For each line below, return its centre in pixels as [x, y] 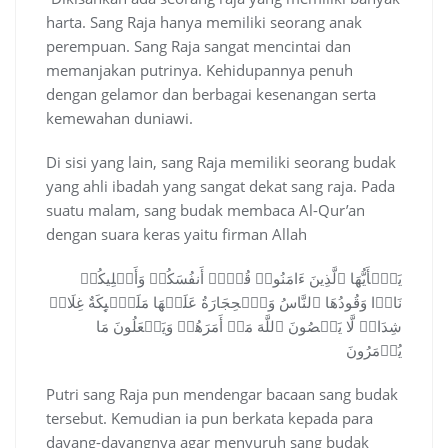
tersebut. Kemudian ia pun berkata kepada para [209, 418]
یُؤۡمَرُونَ [374, 350]
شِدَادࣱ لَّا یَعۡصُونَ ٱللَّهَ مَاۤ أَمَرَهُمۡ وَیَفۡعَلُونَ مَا [249, 326]
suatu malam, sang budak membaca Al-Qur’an [205, 210]
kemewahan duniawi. [119, 118]
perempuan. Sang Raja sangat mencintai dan [198, 46]
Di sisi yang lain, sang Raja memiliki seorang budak [221, 162]
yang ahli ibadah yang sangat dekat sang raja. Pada [220, 186]
